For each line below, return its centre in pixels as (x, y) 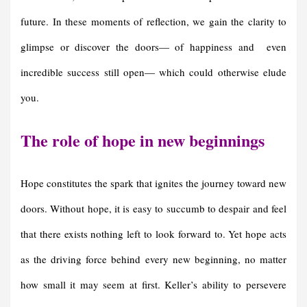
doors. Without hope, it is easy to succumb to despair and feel (153, 209)
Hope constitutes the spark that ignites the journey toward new (153, 183)
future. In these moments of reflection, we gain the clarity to (153, 22)
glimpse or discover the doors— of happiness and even (153, 47)
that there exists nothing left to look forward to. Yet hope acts (153, 234)
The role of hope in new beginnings (143, 140)
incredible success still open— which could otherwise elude (153, 72)
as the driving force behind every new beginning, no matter (153, 259)
